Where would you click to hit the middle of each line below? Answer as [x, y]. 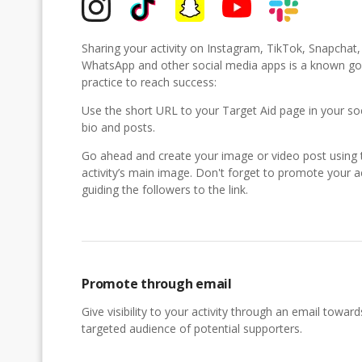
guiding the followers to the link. [165, 189]
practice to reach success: [149, 82]
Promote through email [157, 283]
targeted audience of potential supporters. [192, 328]
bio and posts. [118, 127]
